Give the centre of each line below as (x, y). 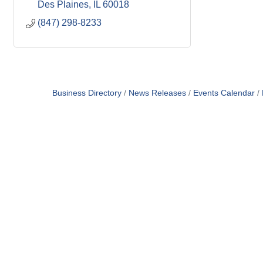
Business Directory (87, 93)
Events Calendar (224, 93)
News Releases (157, 93)
